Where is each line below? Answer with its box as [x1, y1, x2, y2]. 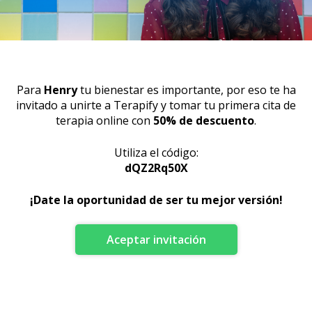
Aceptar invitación [106, 232, 206, 247]
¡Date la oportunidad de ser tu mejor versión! [29, 192, 283, 208]
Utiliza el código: [114, 145, 198, 160]
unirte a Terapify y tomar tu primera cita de [70, 97, 296, 113]
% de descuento [166, 113, 254, 128]
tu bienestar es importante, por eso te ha [79, 82, 296, 97]
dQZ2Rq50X [124, 160, 188, 175]
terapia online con [56, 113, 150, 128]
